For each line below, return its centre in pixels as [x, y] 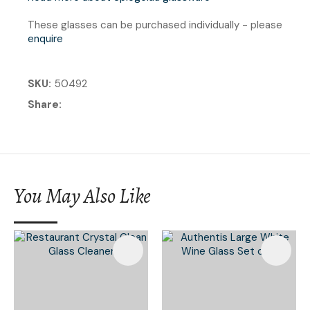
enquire [45, 38]
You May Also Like [82, 195]
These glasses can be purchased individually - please [155, 25]
